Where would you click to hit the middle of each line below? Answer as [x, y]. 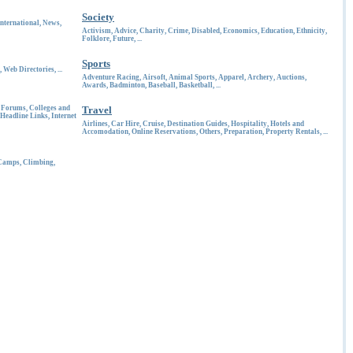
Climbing [38, 162]
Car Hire [125, 124]
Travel [97, 110]
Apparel [231, 77]
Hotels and [287, 124]
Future [123, 39]
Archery [260, 77]
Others [210, 132]
